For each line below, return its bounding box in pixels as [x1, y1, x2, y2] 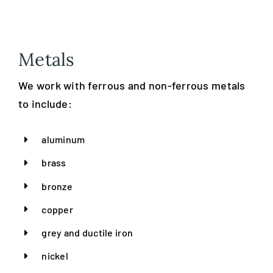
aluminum [41, 133, 85, 146]
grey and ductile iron [41, 226, 133, 238]
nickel [41, 250, 68, 262]
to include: [18, 97, 72, 111]
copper [41, 203, 73, 215]
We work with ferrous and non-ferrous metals [18, 79, 246, 93]
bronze [41, 180, 73, 192]
